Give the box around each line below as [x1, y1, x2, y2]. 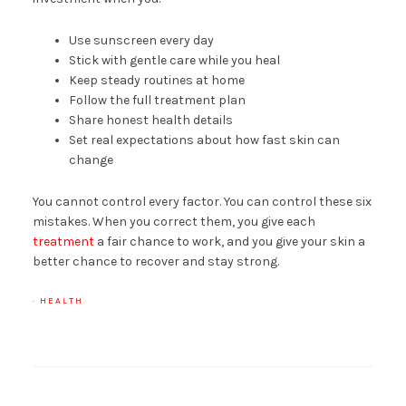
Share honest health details [68, 111, 233, 128]
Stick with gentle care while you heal [68, 52, 280, 68]
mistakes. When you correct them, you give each [32, 213, 315, 229]
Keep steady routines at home [68, 72, 245, 88]
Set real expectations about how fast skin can [68, 131, 340, 148]
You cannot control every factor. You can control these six [32, 193, 372, 209]
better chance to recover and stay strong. [32, 253, 279, 269]
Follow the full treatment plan [68, 92, 246, 108]
